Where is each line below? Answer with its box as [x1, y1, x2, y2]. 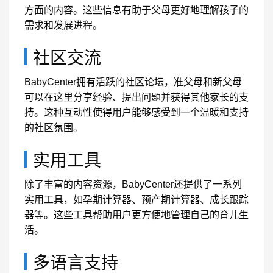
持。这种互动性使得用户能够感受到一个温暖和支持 [24, 107, 249, 118]
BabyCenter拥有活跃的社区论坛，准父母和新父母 [24, 77, 242, 87]
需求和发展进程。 [24, 20, 102, 30]
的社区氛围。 [24, 122, 83, 133]
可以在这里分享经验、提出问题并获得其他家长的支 [24, 92, 249, 102]
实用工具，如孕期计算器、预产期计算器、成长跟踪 [24, 194, 249, 205]
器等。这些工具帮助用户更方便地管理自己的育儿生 [24, 210, 249, 220]
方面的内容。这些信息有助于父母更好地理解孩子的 [24, 5, 249, 15]
